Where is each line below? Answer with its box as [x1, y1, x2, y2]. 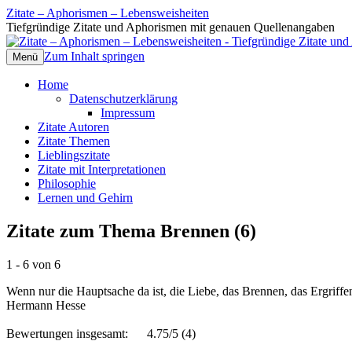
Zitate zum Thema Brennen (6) [6, 220, 256, 241]
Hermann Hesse [6, 298, 86, 312]
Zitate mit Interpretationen [38, 163, 166, 176]
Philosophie [38, 177, 96, 190]
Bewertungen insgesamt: [6, 326, 128, 340]
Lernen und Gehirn [38, 191, 133, 204]
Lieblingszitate [38, 148, 110, 162]
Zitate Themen [38, 134, 110, 148]
